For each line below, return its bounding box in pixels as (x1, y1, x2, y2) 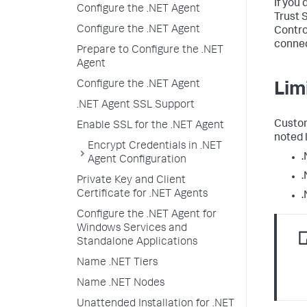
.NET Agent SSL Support (77, 100, 195, 111)
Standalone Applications (77, 237, 197, 248)
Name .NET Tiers (77, 258, 158, 269)
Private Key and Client (77, 175, 186, 186)
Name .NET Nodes (77, 278, 164, 289)
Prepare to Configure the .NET (77, 45, 223, 56)
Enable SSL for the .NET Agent (77, 121, 224, 132)
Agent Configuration (88, 155, 186, 166)
